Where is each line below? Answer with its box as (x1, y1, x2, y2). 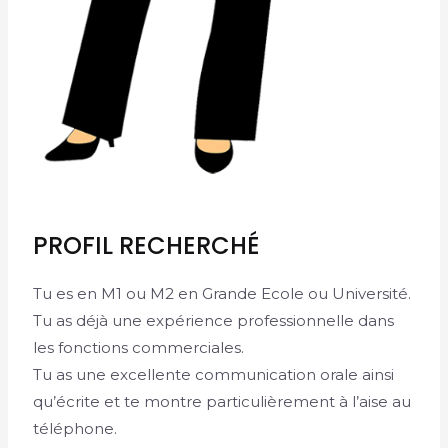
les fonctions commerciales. (33, 337, 245, 357)
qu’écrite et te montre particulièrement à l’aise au (33, 391, 412, 411)
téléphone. (33, 418, 118, 438)
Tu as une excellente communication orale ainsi (33, 364, 395, 384)
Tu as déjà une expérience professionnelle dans (33, 310, 395, 330)
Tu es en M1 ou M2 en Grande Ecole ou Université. (33, 283, 412, 303)
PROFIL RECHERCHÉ (33, 228, 261, 262)
